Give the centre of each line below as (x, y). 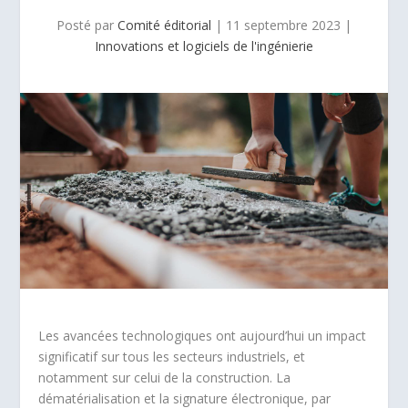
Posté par (87, 25)
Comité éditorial (164, 25)
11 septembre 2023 (283, 25)
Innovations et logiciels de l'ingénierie (204, 46)
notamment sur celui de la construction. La (165, 378)
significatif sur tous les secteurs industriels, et (172, 357)
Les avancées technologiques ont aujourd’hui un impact (203, 336)
